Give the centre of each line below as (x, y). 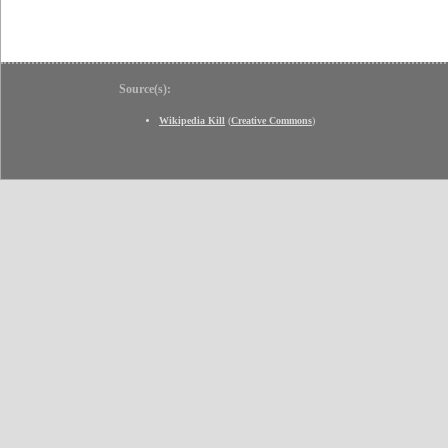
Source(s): (145, 89)
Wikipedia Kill (192, 121)
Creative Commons (271, 121)
